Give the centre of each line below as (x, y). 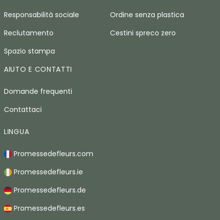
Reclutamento (29, 33)
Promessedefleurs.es (48, 208)
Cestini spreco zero (143, 33)
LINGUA (17, 132)
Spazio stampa (29, 51)
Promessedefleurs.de (49, 190)
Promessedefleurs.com (53, 154)
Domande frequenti (38, 91)
